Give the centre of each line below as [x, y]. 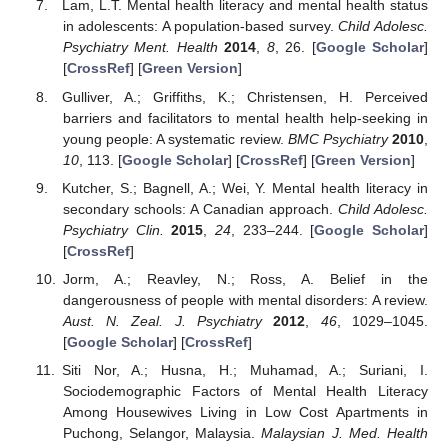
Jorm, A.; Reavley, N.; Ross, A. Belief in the [245, 278]
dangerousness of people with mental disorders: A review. [245, 299]
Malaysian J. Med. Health [345, 432]
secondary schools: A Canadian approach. [200, 208]
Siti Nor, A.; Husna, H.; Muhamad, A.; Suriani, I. [244, 369]
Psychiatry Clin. [113, 229]
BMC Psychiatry [337, 138]
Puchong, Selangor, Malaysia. [162, 432]
